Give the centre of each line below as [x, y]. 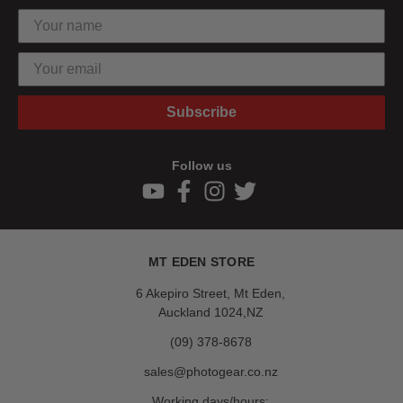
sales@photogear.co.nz [210, 371]
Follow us [201, 165]
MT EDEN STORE [201, 261]
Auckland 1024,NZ [210, 312]
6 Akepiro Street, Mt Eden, [210, 293]
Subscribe [201, 112]
